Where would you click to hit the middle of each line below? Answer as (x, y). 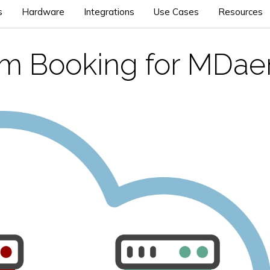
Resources (240, 12)
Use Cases (176, 12)
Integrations (109, 12)
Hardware (43, 12)
